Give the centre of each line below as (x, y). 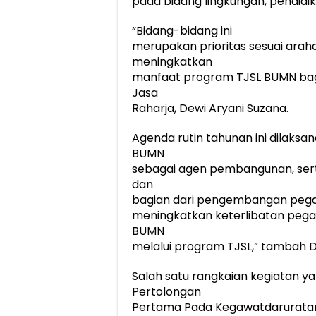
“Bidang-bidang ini (182, 31)
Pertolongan (166, 292)
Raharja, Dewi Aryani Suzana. (210, 109)
